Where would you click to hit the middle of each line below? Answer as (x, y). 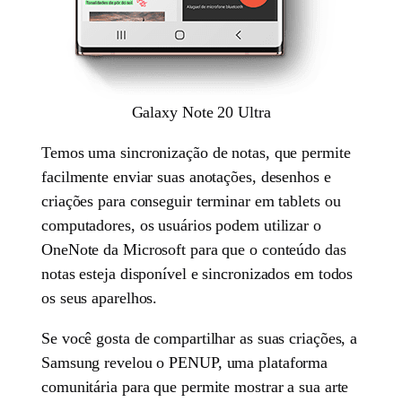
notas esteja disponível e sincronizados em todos (197, 274)
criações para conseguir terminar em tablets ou (191, 201)
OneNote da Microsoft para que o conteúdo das (194, 250)
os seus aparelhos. (100, 298)
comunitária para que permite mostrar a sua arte (195, 387)
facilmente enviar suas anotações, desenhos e (186, 177)
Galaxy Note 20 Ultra (201, 113)
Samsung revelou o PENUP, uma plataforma (185, 363)
